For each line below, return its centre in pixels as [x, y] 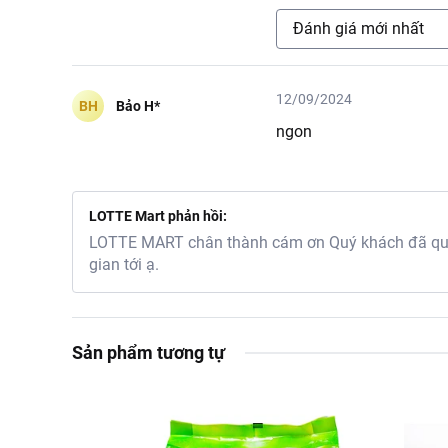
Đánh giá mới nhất [358, 28]
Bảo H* [138, 105]
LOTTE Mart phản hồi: [158, 216]
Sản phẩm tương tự [148, 352]
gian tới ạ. [124, 264]
